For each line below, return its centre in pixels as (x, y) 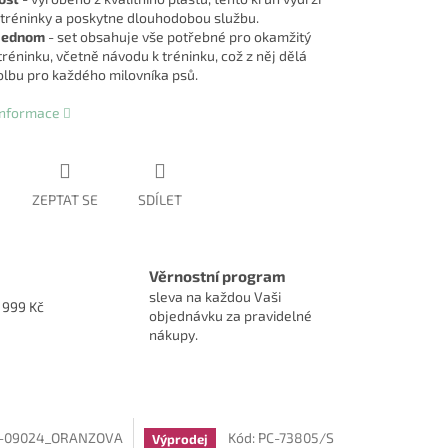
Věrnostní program (217, 276)
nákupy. (173, 335)
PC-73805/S (296, 437)
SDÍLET (159, 200)
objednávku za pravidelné (230, 316)
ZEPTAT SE (64, 200)
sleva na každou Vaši (215, 297)
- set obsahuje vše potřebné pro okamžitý (177, 37)
